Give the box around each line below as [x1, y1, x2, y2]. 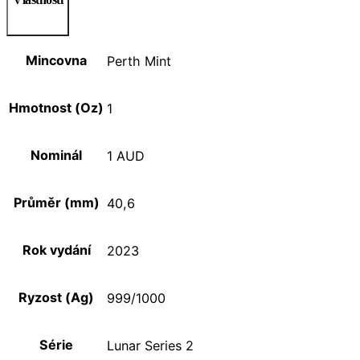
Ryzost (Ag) [18, 289, 94, 306]
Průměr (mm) [13, 194, 100, 211]
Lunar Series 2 [107, 337, 194, 354]
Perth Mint [107, 52, 171, 69]
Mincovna [26, 52, 87, 69]
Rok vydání [22, 242, 91, 259]
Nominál [31, 147, 82, 164]
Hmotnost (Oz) [9, 100, 104, 117]
